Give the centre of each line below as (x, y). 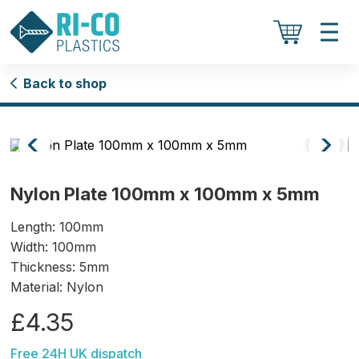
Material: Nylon (57, 287)
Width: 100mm (54, 247)
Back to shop (65, 83)
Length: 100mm (57, 227)
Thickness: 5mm (60, 267)
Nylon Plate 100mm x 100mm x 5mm (165, 194)
